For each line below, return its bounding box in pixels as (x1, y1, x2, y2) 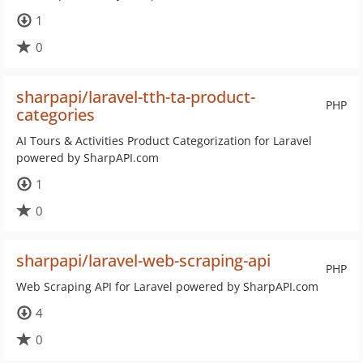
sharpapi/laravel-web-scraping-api (16, 250, 271, 271)
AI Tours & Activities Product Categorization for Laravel (16, 133, 312, 148)
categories (16, 104, 95, 126)
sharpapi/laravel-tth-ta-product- (16, 86, 255, 108)
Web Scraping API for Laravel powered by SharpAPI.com (16, 279, 318, 294)
